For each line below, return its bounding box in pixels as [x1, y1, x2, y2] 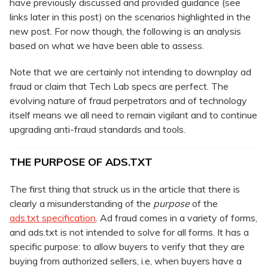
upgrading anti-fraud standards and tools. [10, 123, 185, 136]
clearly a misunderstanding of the [10, 197, 153, 210]
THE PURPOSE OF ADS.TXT [10, 155, 153, 169]
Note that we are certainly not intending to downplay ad [10, 66, 251, 78]
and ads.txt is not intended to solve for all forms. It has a [10, 226, 249, 239]
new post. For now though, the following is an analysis [10, 25, 241, 38]
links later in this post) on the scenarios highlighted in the [10, 11, 251, 23]
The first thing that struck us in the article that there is [10, 183, 240, 196]
